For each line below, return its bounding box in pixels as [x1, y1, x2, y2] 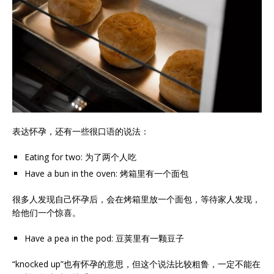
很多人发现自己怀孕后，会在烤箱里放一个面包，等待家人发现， [12, 193, 261, 206]
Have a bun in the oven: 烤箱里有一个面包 [24, 168, 188, 180]
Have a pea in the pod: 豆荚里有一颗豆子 [24, 232, 184, 245]
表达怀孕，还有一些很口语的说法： [12, 125, 149, 138]
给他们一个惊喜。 [12, 207, 81, 219]
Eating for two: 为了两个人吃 [24, 151, 136, 163]
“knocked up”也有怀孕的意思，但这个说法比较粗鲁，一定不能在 [12, 258, 261, 270]
